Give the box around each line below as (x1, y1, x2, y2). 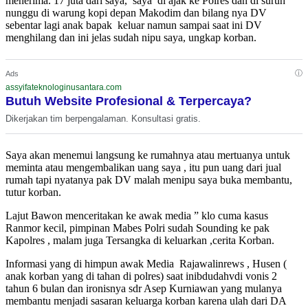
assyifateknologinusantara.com (5, 82, 122, 92)
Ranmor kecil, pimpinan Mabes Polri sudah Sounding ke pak (5, 222, 269, 234)
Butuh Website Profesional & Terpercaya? (5, 94, 252, 108)
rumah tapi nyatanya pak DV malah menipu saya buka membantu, (5, 174, 292, 186)
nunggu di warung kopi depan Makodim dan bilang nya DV (5, 7, 267, 19)
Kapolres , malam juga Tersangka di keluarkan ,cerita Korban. (5, 234, 274, 246)
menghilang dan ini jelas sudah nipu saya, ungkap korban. (5, 32, 256, 43)
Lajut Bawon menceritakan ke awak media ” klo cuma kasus (5, 210, 268, 221)
